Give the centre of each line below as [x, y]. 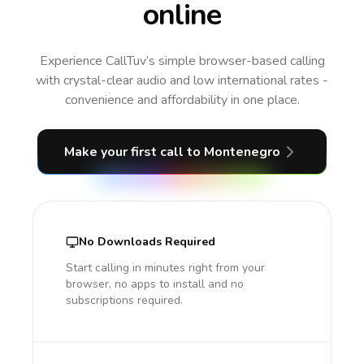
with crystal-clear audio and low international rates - [182, 80]
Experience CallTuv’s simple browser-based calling [182, 61]
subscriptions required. [124, 300]
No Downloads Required [147, 242]
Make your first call [126, 152]
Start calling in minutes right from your [165, 268]
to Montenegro [234, 152]
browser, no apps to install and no [155, 284]
